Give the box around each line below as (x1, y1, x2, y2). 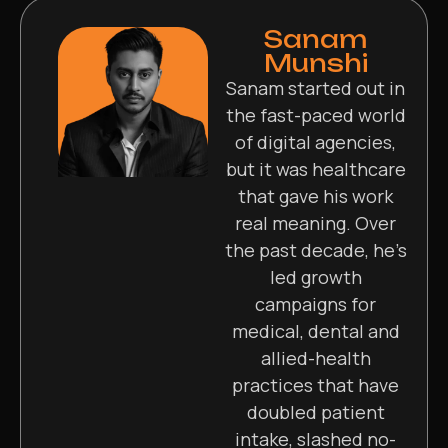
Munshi (263, 47, 368, 78)
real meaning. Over (235, 210, 396, 235)
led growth (269, 264, 362, 289)
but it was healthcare (225, 156, 406, 181)
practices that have (232, 372, 399, 397)
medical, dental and (231, 318, 400, 343)
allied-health (260, 345, 371, 370)
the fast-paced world (225, 102, 406, 127)
